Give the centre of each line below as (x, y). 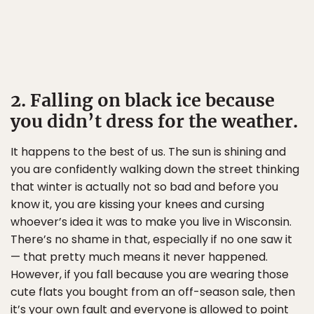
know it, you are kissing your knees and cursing (137, 204)
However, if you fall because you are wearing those (150, 274)
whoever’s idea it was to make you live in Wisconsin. (151, 222)
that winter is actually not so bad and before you (144, 187)
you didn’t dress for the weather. (154, 121)
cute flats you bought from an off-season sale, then (153, 292)
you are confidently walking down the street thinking (155, 169)
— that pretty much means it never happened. (139, 257)
